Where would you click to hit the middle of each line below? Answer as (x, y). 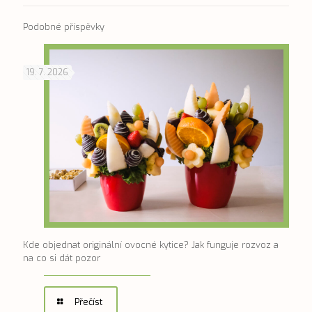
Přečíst (89, 302)
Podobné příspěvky (64, 27)
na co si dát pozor (62, 258)
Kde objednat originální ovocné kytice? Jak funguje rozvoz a (151, 244)
